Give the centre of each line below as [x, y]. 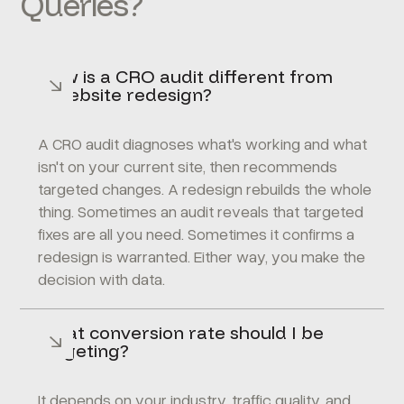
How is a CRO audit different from [186, 76]
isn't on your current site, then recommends [188, 166]
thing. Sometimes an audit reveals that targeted [201, 211]
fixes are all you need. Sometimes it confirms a [197, 234]
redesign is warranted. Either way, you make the [202, 256]
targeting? [84, 350]
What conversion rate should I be [181, 332]
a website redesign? [125, 94]
